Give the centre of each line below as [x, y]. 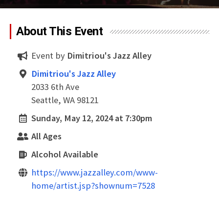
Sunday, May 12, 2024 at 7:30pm [92, 118]
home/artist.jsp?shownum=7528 [93, 186]
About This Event [60, 31]
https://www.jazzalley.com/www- [95, 172]
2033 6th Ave [55, 87]
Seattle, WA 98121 [65, 100]
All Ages [46, 136]
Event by [49, 55]
